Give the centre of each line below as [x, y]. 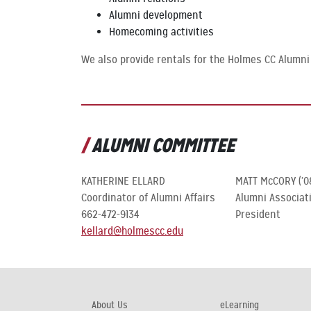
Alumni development [156, 15]
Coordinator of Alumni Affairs [148, 198]
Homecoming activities [161, 32]
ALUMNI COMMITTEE [163, 145]
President [258, 215]
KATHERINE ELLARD [123, 181]
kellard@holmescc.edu [132, 231]
